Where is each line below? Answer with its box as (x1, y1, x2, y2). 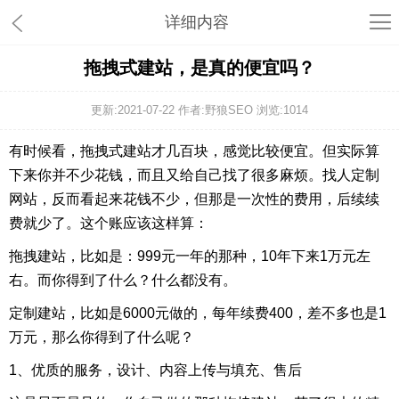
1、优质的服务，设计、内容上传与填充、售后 (9, 362, 302, 378)
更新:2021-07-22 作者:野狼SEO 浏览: (91, 103, 283, 117)
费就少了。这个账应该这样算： (9, 216, 208, 231)
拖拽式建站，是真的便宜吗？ (84, 58, 315, 77)
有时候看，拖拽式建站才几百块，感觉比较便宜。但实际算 (9, 143, 379, 159)
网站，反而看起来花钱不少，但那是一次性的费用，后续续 (9, 191, 379, 207)
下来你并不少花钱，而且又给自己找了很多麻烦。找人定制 (9, 167, 379, 183)
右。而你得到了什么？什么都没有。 (9, 273, 237, 288)
